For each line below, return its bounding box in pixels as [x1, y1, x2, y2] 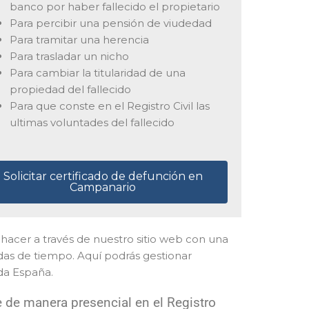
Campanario [70, 180, 137, 194]
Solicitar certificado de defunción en [3, 169, 203, 183]
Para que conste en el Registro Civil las [9, 99, 210, 113]
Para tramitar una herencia [9, 33, 149, 47]
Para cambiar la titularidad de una [9, 66, 186, 80]
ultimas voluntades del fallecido [9, 116, 175, 130]
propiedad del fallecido [9, 83, 131, 97]
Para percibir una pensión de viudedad [9, 17, 212, 30]
